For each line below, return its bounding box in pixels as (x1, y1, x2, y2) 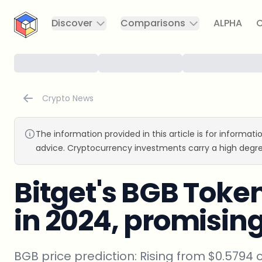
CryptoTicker (6, 4, 68, 18)
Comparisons (120, 16, 185, 30)
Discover (51, 16, 92, 30)
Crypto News (42, 92, 94, 104)
